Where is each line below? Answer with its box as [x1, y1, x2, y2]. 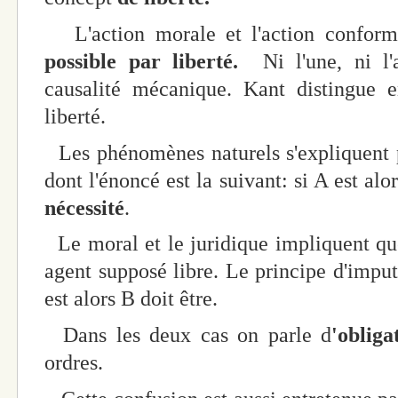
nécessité [44, 195, 124, 219]
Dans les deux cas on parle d [44, 323, 331, 347]
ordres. [44, 351, 103, 375]
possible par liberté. [44, 49, 239, 73]
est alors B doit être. [44, 287, 218, 311]
